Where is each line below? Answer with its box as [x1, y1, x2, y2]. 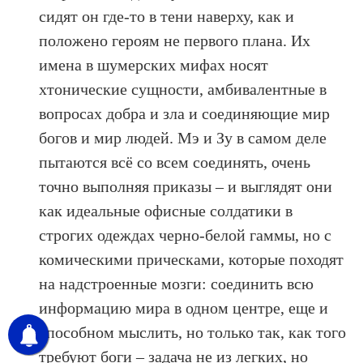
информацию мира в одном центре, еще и [39, 298, 329, 317]
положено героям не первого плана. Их [39, 31, 311, 49]
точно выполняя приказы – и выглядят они [39, 177, 333, 195]
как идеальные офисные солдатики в [39, 201, 293, 220]
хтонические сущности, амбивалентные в [39, 79, 327, 98]
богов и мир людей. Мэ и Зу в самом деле [39, 128, 327, 147]
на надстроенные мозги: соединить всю [39, 274, 314, 293]
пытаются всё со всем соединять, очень [39, 152, 311, 171]
